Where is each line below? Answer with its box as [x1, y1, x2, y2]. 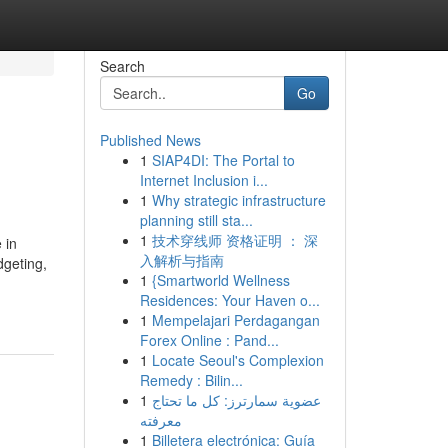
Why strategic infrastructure [151, 190, 326, 210]
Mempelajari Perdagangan [151, 310, 320, 330]
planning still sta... [139, 210, 253, 230]
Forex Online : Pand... [139, 330, 279, 350]
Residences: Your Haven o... [139, 290, 320, 310]
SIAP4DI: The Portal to [151, 150, 295, 170]
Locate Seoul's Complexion [151, 350, 324, 370]
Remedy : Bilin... [139, 370, 243, 390]
